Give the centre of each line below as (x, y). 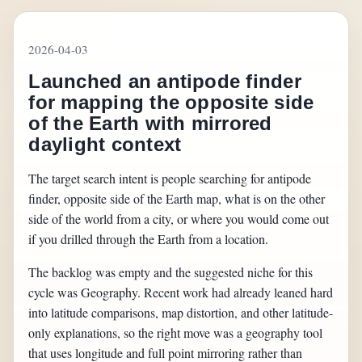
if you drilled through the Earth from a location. (149, 239)
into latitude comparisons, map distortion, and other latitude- (181, 313)
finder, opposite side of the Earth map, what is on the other (177, 199)
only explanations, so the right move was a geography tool (176, 333)
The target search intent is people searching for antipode (170, 179)
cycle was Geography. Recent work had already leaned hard (181, 293)
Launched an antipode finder (165, 82)
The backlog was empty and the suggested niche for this (171, 272)
